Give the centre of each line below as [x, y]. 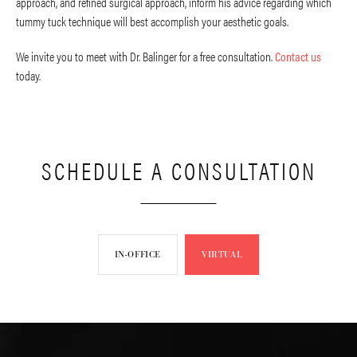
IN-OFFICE [138, 255]
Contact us [298, 57]
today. [28, 76]
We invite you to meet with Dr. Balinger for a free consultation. [145, 57]
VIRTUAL [222, 255]
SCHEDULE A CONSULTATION [178, 171]
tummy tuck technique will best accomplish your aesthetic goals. [152, 22]
